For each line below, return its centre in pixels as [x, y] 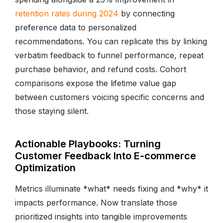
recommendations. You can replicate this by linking [111, 41]
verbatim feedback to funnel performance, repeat [109, 55]
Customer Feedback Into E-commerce [106, 156]
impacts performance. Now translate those [96, 202]
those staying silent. [52, 111]
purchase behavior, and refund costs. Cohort [101, 69]
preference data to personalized [76, 27]
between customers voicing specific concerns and [110, 97]
